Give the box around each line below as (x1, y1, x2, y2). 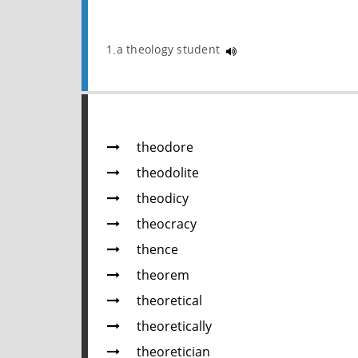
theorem (137, 266, 189, 287)
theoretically (137, 317, 212, 338)
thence (137, 241, 178, 261)
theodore (137, 138, 193, 159)
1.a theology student (106, 41, 224, 59)
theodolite (137, 164, 199, 185)
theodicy (137, 189, 189, 210)
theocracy (137, 215, 197, 236)
